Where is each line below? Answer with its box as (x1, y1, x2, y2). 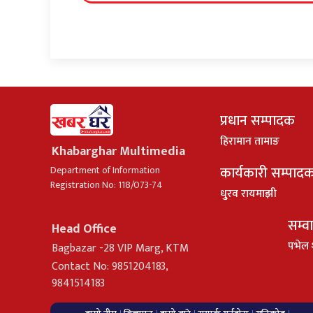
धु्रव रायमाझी (220, 184, 277, 203)
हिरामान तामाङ (220, 131, 279, 151)
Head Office (52, 218, 117, 240)
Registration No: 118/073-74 (50, 176, 163, 193)
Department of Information (50, 161, 160, 178)
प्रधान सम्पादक (220, 108, 295, 133)
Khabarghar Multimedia (52, 140, 185, 162)
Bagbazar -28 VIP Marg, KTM (52, 238, 189, 258)
